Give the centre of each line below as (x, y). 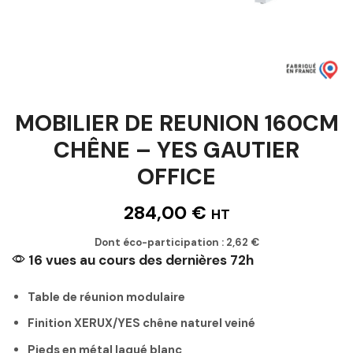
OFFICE (176, 176)
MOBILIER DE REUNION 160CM (176, 123)
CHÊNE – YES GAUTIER (176, 150)
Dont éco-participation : (160, 242)
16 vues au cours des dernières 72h (139, 260)
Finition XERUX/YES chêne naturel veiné (141, 323)
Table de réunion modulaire (106, 297)
